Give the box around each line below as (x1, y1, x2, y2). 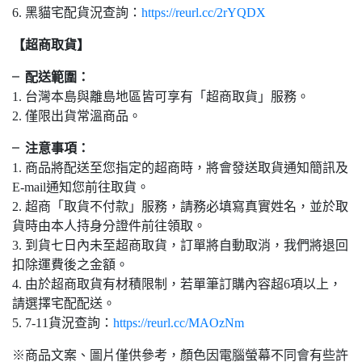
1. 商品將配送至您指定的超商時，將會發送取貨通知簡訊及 (12, 161, 348, 175)
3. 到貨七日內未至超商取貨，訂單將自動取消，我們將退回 (12, 238, 348, 253)
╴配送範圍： (12, 70, 90, 85)
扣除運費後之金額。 (12, 258, 128, 272)
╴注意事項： (12, 141, 90, 156)
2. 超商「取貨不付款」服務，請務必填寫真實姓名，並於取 (12, 200, 348, 214)
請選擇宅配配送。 (12, 297, 116, 311)
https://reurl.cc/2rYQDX (141, 6, 266, 20)
